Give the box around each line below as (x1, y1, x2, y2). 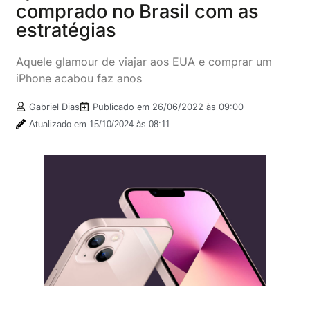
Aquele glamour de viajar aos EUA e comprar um (16, 54, 273, 69)
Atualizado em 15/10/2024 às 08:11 (29, 118, 171, 129)
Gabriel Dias (29, 101, 80, 112)
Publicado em (93, 101, 153, 112)
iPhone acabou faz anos (16, 71, 143, 85)
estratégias (16, 18, 117, 42)
